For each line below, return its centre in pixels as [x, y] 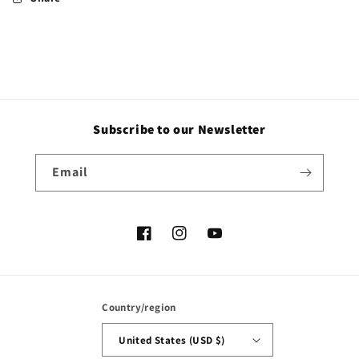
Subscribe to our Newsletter [179, 129]
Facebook [162, 242]
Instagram [198, 242]
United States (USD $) [172, 340]
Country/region [139, 307]
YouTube [230, 242]
